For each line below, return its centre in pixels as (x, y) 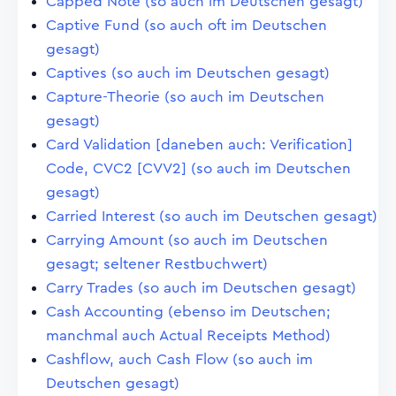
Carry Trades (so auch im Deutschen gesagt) (201, 288)
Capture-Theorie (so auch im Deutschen (185, 97)
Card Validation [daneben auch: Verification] (199, 145)
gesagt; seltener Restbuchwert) (157, 264)
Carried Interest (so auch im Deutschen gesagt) (212, 216)
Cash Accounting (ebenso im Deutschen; (188, 312)
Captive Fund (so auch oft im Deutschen (187, 25)
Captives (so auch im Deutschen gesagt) (188, 73)
